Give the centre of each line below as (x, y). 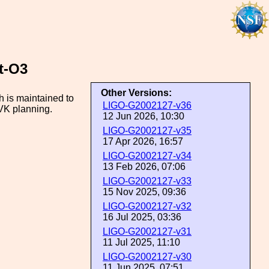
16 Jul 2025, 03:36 (142, 217)
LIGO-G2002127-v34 (147, 156)
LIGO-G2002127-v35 (147, 131)
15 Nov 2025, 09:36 (144, 192)
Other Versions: (136, 93)
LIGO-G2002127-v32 (147, 206)
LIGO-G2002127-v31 (147, 231)
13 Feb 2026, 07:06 (144, 167)
